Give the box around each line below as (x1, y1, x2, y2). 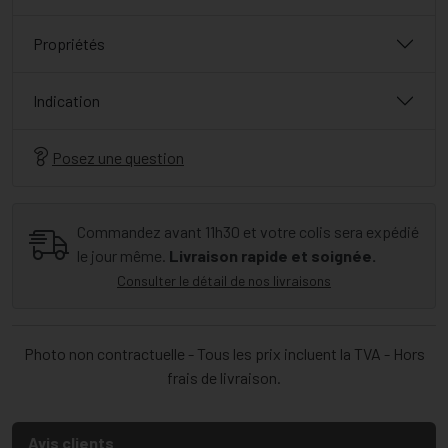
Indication (33, 91, 100, 111)
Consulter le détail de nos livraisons (117, 272, 331, 290)
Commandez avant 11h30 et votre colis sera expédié (77, 222, 419, 242)
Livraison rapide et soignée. (169, 246, 376, 266)
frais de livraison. (167, 368, 281, 388)
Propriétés (33, 34, 105, 54)
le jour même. (77, 246, 166, 266)
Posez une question (52, 148, 184, 168)
